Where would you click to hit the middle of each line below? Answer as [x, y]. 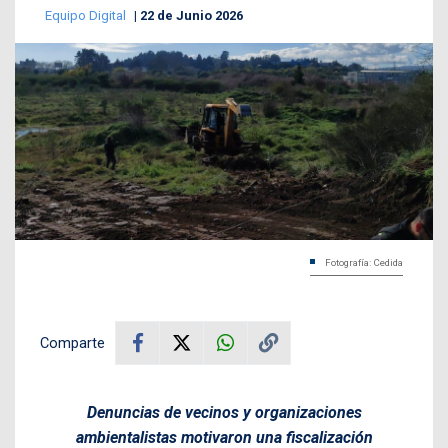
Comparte [72, 342]
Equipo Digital [87, 15]
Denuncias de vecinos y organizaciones [224, 412]
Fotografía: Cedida [364, 262]
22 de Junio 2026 [191, 15]
